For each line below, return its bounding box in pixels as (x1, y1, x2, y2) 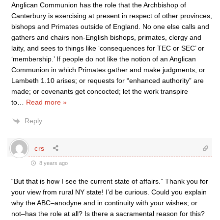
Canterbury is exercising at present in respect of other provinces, (11, 12, 212, 20)
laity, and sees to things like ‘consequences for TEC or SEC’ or (11, 44, 204, 52)
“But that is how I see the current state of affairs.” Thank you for (11, 177, 208, 185)
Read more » (26, 98, 67, 106)
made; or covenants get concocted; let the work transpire (11, 87, 188, 95)
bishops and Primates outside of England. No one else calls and (11, 23, 209, 30)
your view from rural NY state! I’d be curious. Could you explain (11, 188, 207, 196)
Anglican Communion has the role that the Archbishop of (11, 1, 186, 9)
